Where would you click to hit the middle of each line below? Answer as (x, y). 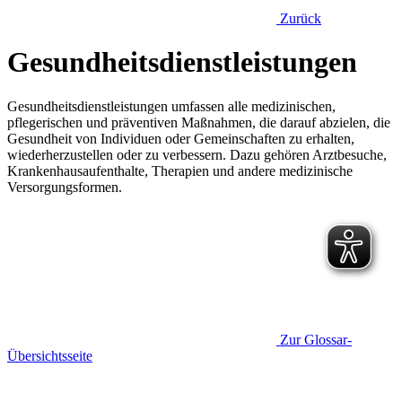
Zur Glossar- (316, 339)
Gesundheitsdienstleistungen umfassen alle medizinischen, (171, 106)
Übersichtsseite (50, 355)
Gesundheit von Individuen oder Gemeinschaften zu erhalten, (181, 138)
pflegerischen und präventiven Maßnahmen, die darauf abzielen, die (199, 122)
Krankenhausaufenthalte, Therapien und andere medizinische (180, 170)
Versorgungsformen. (65, 187)
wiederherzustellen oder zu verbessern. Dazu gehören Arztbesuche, (197, 154)
